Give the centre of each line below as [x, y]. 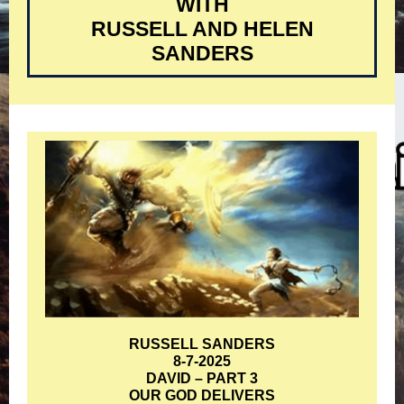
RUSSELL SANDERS [202, 344]
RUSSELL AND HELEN [202, 29]
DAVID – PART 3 [202, 378]
